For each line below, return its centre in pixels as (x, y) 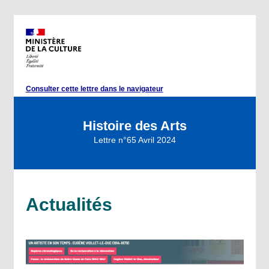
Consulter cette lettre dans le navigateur (94, 89)
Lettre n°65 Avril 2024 (134, 140)
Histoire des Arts (134, 126)
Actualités (69, 204)
